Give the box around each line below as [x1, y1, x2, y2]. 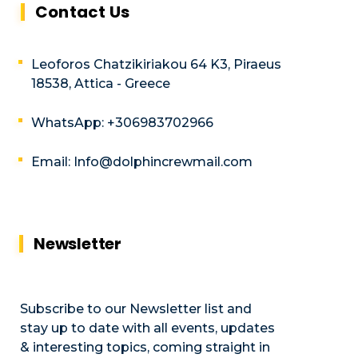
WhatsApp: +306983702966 [31, 115, 213, 131]
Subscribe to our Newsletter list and [20, 301, 252, 317]
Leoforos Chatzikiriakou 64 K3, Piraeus [31, 57, 281, 73]
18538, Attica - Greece [31, 76, 170, 92]
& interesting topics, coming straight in [20, 340, 270, 356]
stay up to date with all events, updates [20, 320, 275, 336]
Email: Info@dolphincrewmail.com [31, 154, 253, 170]
